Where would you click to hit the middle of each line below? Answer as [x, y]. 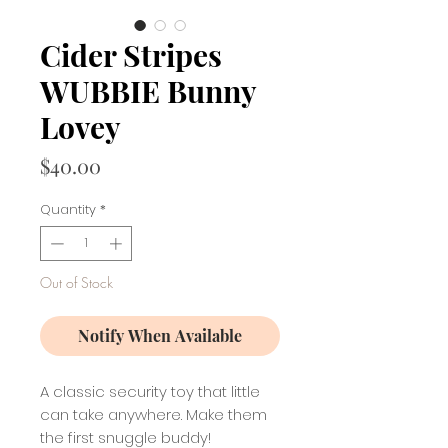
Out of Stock [76, 283]
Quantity [68, 209]
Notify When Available [160, 336]
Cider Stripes [131, 54]
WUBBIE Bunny [148, 90]
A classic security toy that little [150, 392]
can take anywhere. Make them [153, 415]
